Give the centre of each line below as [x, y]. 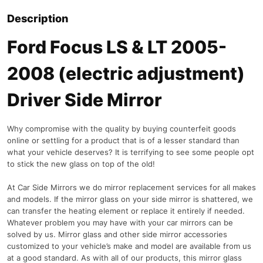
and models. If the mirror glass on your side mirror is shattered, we [130, 199]
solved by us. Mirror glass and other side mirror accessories [117, 234]
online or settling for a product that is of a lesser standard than [123, 140]
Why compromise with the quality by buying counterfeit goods [122, 129]
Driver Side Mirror [85, 100]
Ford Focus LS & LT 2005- [117, 47]
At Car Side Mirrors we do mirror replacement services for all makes [131, 187]
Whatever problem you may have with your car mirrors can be [120, 222]
